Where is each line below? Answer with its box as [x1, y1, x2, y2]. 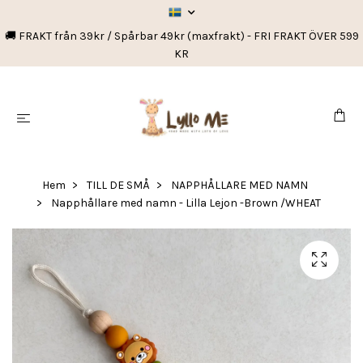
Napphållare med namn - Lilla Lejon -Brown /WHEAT [48, 196, 321, 210]
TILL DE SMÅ [87, 178, 150, 192]
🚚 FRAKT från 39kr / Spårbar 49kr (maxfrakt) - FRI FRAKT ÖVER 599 [4, 29, 359, 43]
